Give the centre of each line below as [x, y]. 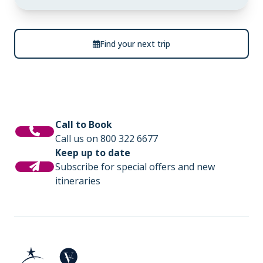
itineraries [78, 181]
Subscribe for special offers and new [135, 167]
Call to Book [84, 124]
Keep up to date [93, 153]
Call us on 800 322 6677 [107, 139]
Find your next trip [135, 44]
